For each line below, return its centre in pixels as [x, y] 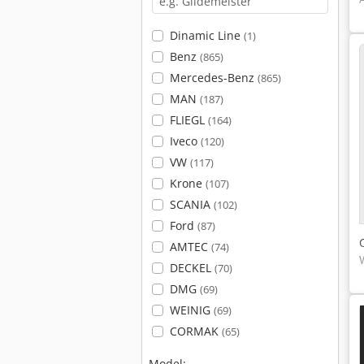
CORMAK [195, 331]
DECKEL [192, 268]
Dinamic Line [206, 35]
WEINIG [191, 310]
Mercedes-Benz [213, 78]
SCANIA [191, 204]
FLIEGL [188, 120]
